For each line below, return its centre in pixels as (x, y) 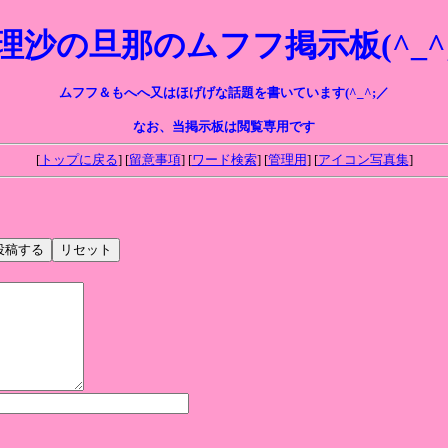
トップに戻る (78, 160)
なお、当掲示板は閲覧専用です (224, 126)
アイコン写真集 (363, 160)
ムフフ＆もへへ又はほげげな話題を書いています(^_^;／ (224, 92)
